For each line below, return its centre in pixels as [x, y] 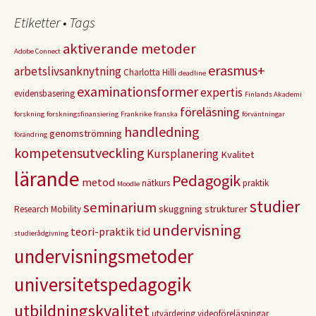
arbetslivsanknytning [68, 71]
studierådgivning [41, 233]
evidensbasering [44, 93]
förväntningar [263, 114]
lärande [47, 179]
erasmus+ [237, 70]
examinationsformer [138, 91]
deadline [192, 73]
